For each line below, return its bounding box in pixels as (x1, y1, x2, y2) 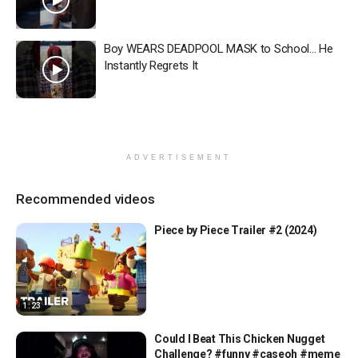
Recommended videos (16, 190, 155, 207)
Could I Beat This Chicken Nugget (154, 332, 325, 346)
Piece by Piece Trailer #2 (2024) (154, 223, 317, 237)
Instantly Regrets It (104, 58, 198, 73)
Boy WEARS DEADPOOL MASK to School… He (104, 42, 333, 56)
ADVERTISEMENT (126, 153, 232, 161)
